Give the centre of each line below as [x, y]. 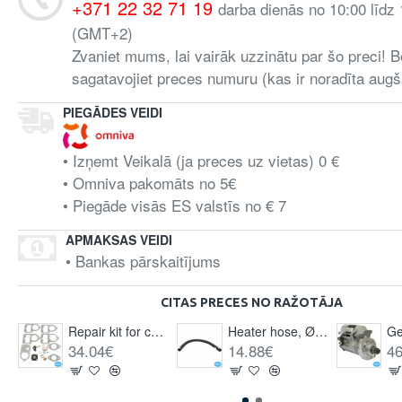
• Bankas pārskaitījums [143, 261]
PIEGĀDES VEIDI [113, 112]
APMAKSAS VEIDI [119, 240]
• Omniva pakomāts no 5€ [149, 183]
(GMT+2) [102, 33]
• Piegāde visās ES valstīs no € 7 [175, 205]
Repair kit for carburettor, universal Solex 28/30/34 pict [157, 331]
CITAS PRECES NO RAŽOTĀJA [252, 302]
